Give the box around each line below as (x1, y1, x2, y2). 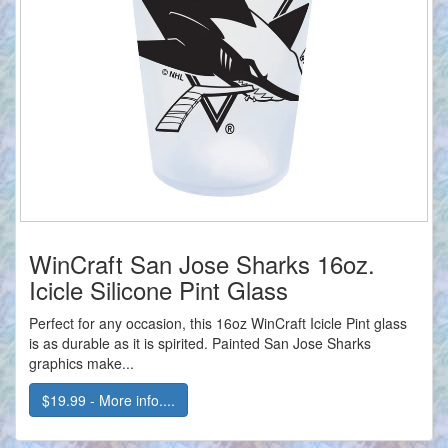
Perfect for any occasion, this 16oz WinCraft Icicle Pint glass (29, 313, 407, 334)
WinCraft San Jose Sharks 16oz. (29, 246, 375, 282)
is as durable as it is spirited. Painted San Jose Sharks (29, 333, 371, 354)
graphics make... (29, 353, 134, 374)
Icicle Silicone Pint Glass (29, 272, 288, 308)
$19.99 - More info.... (42, 390, 175, 411)
